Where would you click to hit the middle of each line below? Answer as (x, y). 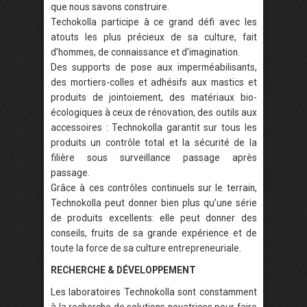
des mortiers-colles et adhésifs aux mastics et (154, 82)
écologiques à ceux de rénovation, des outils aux (154, 112)
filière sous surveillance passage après (154, 158)
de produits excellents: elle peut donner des (154, 218)
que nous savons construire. (110, 7)
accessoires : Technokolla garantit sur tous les (154, 127)
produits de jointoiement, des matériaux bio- (154, 97)
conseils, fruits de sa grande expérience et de (154, 233)
